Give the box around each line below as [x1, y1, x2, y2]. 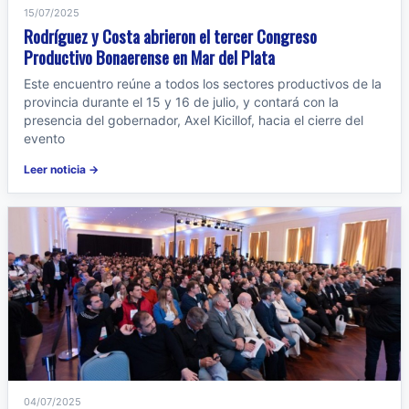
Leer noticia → [24, 163, 99, 176]
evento [24, 131, 65, 146]
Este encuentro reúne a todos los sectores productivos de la [24, 76, 382, 91]
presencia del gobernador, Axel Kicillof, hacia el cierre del [24, 112, 363, 128]
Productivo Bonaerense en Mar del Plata [24, 44, 275, 69]
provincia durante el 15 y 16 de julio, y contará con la [24, 94, 339, 110]
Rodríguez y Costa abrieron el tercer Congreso [24, 23, 317, 48]
